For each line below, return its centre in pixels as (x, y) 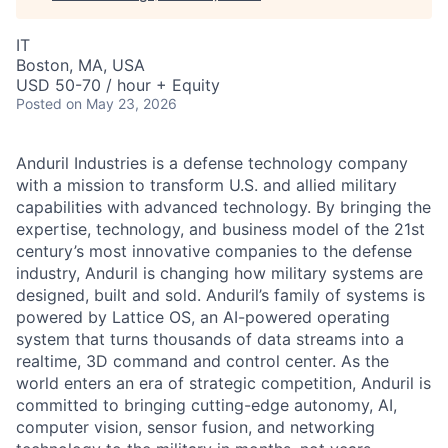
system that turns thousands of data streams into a (210, 339)
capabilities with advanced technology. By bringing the (223, 207)
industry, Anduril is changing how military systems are (219, 273)
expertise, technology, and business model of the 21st (220, 229)
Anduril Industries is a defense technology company (212, 163)
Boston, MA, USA (80, 65)
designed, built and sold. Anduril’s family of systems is (220, 295)
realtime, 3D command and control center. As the (202, 361)
